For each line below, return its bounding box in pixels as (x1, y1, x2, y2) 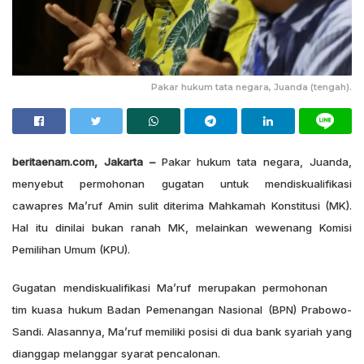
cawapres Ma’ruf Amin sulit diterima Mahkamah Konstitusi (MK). (12, 198, 352, 212)
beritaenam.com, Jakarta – (12, 154, 155, 168)
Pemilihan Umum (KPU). (12, 242, 130, 256)
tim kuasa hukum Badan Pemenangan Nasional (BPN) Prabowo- (12, 302, 352, 316)
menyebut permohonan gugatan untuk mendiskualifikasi (12, 176, 352, 190)
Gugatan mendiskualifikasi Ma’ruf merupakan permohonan (12, 280, 327, 294)
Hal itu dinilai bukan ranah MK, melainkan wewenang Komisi (12, 220, 352, 234)
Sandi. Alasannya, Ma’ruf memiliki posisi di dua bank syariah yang (12, 324, 352, 338)
